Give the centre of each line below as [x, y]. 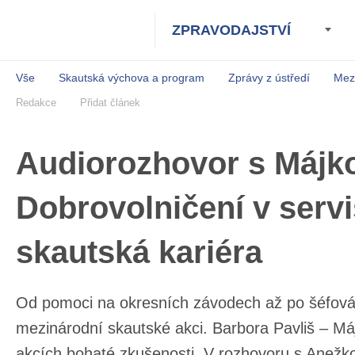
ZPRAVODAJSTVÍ [229, 30]
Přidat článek [113, 102]
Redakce [37, 102]
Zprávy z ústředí [271, 77]
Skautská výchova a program [132, 77]
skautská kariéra [144, 252]
